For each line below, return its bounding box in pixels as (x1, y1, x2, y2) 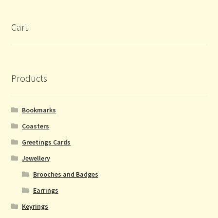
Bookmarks (22, 106, 56, 115)
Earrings (33, 186, 58, 195)
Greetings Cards (22, 138, 71, 147)
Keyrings (22, 202, 49, 211)
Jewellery (22, 154, 51, 163)
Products (11, 72, 47, 84)
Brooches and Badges (33, 170, 98, 179)
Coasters (22, 122, 50, 131)
